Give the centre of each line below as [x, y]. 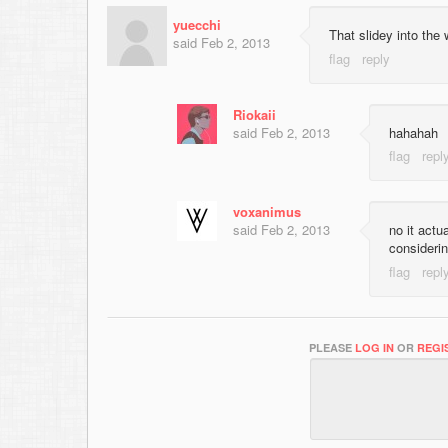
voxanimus [267, 212]
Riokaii [254, 114]
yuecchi [197, 25]
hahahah [413, 132]
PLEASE [332, 347]
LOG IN [374, 347]
